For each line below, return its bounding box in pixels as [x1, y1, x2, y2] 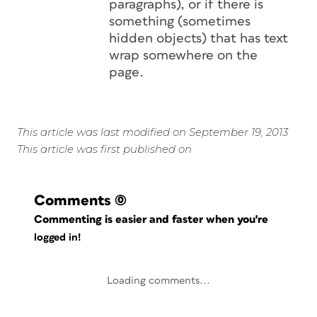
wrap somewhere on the [109, 49, 258, 62]
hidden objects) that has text [109, 32, 288, 45]
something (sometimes [109, 15, 250, 28]
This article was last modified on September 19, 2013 [17, 125, 288, 139]
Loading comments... [107, 275, 210, 286]
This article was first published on [17, 142, 192, 156]
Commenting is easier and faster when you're [34, 214, 272, 225]
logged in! [34, 232, 81, 243]
